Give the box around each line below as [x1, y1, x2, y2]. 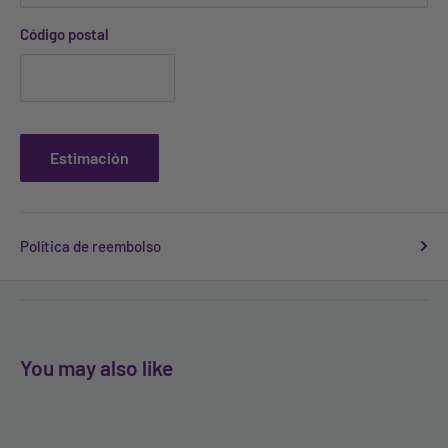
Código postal [20, 24, 109, 43]
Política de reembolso [20, 236, 161, 255]
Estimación [50, 147, 129, 167]
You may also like [20, 354, 173, 380]
